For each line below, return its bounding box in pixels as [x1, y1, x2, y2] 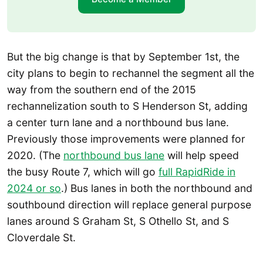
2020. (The [7, 149, 63, 162]
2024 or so [7, 182, 61, 195]
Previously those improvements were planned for [7, 133, 245, 146]
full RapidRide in [159, 166, 235, 178]
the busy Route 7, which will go [7, 166, 159, 178]
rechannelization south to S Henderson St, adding [7, 100, 248, 113]
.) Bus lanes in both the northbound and [61, 182, 252, 195]
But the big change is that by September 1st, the [7, 50, 240, 63]
